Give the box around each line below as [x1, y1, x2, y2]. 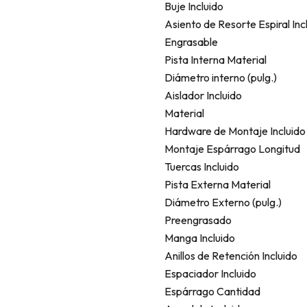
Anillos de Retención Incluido [164, 248, 297, 262]
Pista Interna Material [164, 52, 267, 66]
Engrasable [164, 34, 218, 49]
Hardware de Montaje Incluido [164, 123, 306, 138]
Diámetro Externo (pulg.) [164, 195, 282, 209]
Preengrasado [164, 212, 232, 227]
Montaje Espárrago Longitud [164, 141, 300, 156]
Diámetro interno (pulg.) [164, 70, 277, 84]
